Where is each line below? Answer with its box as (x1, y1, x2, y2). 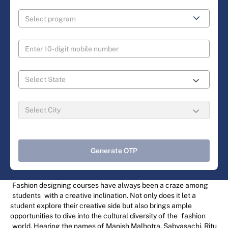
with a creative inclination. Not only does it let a (43, 191, 196, 200)
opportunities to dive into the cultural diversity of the (10, 212, 179, 220)
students (12, 191, 41, 200)
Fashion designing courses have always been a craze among (12, 181, 208, 190)
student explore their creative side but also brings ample (10, 202, 192, 210)
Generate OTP (91, 147, 137, 155)
